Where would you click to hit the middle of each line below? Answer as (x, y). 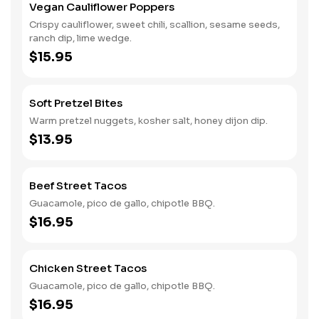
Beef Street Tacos (78, 185)
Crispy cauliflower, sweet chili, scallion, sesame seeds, (155, 25)
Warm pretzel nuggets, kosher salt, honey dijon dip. (148, 121)
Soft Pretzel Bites (76, 103)
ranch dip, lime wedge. (80, 38)
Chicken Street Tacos (88, 268)
